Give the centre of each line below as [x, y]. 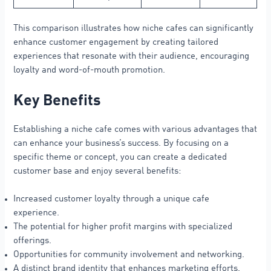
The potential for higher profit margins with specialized [123, 227]
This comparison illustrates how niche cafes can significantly [134, 29]
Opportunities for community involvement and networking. [129, 254]
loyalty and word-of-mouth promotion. [90, 70]
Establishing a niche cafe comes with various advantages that [135, 129]
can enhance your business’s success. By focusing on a [121, 143]
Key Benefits [57, 101]
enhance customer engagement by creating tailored [116, 43]
